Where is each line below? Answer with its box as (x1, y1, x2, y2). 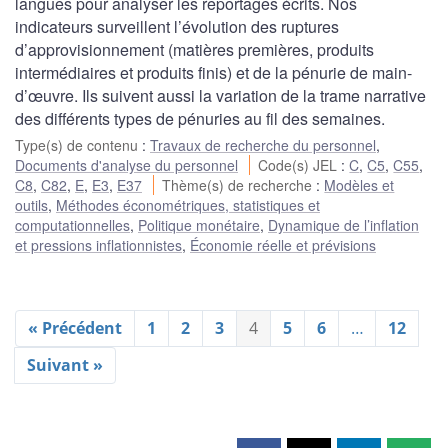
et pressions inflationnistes (15, 235, 182, 256)
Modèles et (324, 175, 395, 196)
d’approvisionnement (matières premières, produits (15, 38, 374, 62)
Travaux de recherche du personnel (150, 135, 376, 156)
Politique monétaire (138, 215, 260, 236)
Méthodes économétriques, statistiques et (56, 195, 320, 216)
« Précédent (28, 317, 122, 340)
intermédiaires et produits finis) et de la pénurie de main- (15, 61, 412, 85)
